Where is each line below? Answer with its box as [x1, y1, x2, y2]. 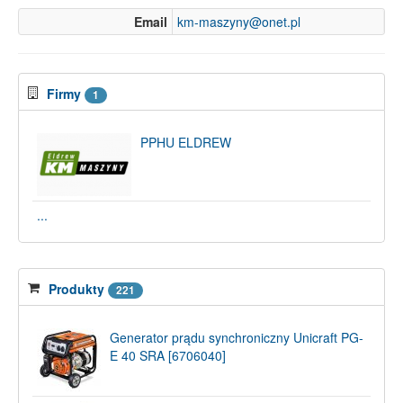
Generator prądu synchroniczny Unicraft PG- [110, 328, 363, 346]
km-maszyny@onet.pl [177, 13, 300, 31]
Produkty [49, 280, 104, 298]
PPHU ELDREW [140, 133, 231, 151]
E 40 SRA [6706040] [110, 346, 226, 364]
